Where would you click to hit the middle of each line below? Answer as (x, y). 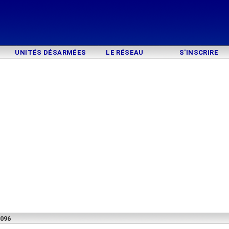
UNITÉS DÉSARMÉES (51, 52)
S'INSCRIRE (199, 52)
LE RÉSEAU (125, 52)
